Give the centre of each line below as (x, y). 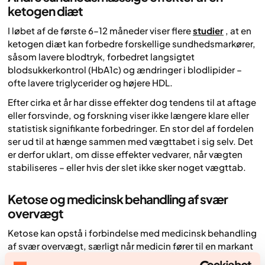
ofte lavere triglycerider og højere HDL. (90, 83)
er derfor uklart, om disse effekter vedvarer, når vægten (125, 154)
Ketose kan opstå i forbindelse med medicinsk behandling (132, 233)
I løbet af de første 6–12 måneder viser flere (100, 31)
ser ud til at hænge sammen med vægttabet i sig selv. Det (130, 141)
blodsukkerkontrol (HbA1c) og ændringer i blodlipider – (125, 70)
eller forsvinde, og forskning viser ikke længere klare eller (128, 115)
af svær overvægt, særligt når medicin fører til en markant (130, 246)
